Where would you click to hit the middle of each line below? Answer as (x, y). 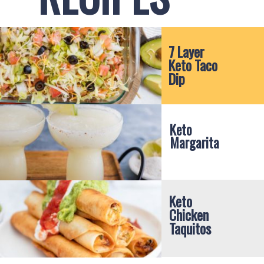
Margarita (195, 143)
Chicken (189, 215)
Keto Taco (193, 65)
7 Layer (186, 51)
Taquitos (190, 228)
